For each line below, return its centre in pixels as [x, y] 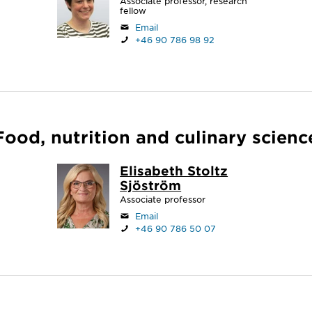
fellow [133, 10]
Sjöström [151, 185]
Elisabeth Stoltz [174, 171]
